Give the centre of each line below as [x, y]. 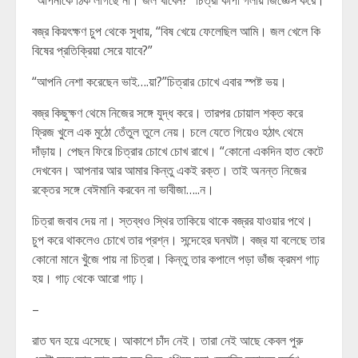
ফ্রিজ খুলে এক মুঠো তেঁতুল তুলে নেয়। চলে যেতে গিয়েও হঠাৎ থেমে [167, 132]
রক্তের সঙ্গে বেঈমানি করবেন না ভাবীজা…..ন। [123, 189]
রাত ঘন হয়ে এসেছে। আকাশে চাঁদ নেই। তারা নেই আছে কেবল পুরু [167, 340]
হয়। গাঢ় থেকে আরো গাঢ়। [89, 278]
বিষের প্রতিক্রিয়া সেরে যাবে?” [92, 50]
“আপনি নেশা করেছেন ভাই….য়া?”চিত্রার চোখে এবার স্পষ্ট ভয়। [159, 82]
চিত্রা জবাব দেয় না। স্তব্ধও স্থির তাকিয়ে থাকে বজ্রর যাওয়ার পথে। [173, 221]
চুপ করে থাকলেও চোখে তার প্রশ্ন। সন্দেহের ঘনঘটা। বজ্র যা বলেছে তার [178, 240]
